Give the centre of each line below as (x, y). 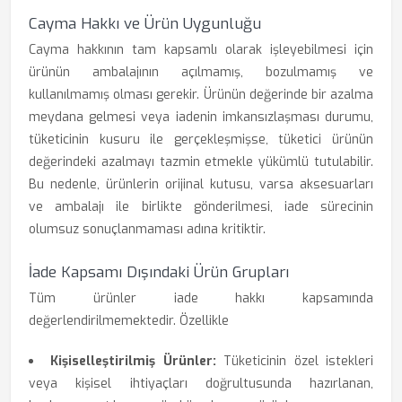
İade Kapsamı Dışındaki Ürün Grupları (159, 272)
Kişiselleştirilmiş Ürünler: (133, 361)
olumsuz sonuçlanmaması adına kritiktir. (147, 229)
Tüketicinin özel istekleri (295, 361)
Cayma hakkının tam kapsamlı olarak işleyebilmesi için (201, 50)
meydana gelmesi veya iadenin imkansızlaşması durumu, (201, 117)
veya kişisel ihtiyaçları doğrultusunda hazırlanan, (201, 384)
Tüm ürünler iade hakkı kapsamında (201, 298)
